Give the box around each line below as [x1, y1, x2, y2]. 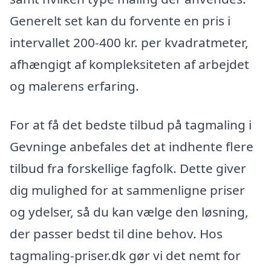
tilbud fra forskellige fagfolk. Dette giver [10, 159, 246, 177]
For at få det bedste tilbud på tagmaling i [10, 116, 252, 133]
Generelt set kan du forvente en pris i [10, 12, 230, 30]
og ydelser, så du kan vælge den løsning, [10, 203, 249, 220]
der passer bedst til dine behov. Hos [10, 224, 223, 242]
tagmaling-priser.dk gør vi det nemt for [10, 246, 241, 264]
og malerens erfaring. [10, 77, 139, 95]
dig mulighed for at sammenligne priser [10, 181, 245, 198]
